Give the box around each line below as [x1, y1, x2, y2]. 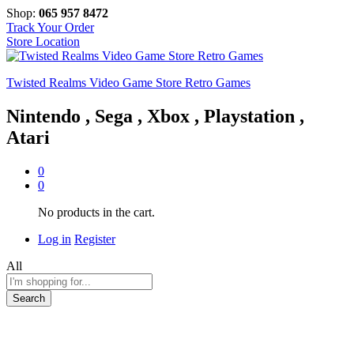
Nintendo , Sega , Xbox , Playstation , [6, 105, 304, 126]
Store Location [6, 35, 80, 48]
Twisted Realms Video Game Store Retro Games [6, 76, 250, 89]
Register [74, 232, 115, 246]
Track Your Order [6, 21, 94, 34]
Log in [38, 232, 71, 246]
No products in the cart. [38, 205, 155, 219]
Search [13, 292, 45, 304]
